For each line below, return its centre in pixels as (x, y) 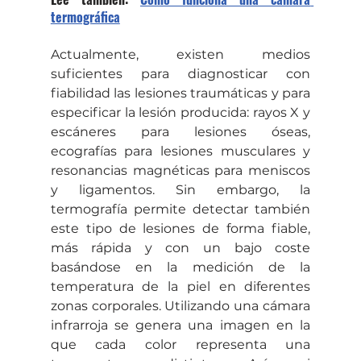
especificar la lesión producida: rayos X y (180, 112)
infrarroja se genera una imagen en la (180, 325)
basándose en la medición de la (180, 267)
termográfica (85, 17)
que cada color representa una (180, 344)
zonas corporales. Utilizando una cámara (180, 306)
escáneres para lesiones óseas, (180, 132)
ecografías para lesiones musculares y (180, 151)
